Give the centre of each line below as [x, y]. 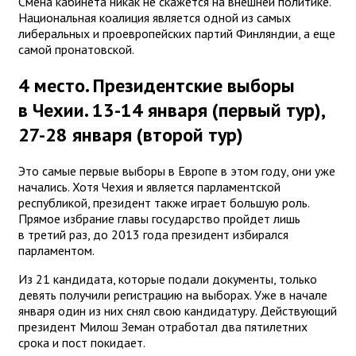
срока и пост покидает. [83, 342]
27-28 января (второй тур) [131, 134]
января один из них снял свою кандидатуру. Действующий [178, 310]
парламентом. [58, 250]
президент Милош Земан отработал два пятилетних [163, 326]
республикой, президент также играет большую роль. [164, 202]
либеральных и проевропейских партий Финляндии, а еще [177, 33]
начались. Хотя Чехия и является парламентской [149, 186]
